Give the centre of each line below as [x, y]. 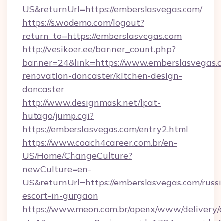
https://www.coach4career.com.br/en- [100, 142]
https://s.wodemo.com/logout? [83, 22]
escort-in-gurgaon [60, 196]
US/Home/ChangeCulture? [77, 156]
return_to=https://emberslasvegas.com [102, 36]
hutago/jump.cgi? [58, 116]
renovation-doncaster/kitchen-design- [102, 76]
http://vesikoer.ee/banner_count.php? [99, 49]
